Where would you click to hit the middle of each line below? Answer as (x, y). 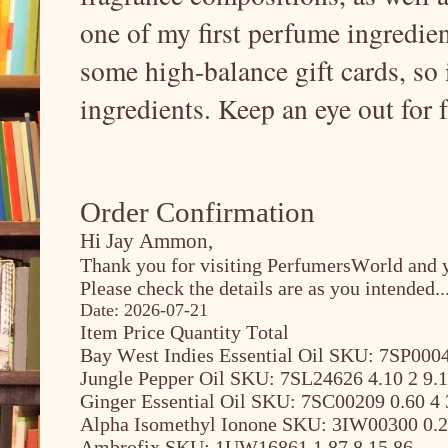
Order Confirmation (197, 212)
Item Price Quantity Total (184, 331)
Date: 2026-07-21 (144, 309)
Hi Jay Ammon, (146, 240)
